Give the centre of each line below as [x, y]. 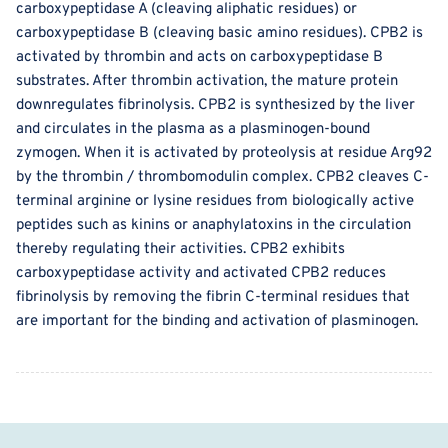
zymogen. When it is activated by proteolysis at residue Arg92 [224, 154]
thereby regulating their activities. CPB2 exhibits [180, 250]
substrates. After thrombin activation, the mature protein [207, 82]
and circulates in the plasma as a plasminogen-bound [193, 130]
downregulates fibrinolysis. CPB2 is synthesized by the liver [215, 106]
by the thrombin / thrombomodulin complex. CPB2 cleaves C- [222, 178]
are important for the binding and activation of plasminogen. [217, 322]
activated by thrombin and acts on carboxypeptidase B [199, 58]
